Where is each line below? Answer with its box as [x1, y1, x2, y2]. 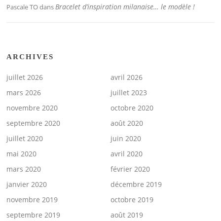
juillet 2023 [110, 88, 147, 98]
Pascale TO [6, 2, 38, 12]
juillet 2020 [6, 134, 43, 144]
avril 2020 [110, 149, 143, 159]
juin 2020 [110, 134, 141, 144]
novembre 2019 [6, 195, 58, 205]
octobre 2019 [110, 195, 153, 205]
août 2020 [110, 118, 143, 128]
